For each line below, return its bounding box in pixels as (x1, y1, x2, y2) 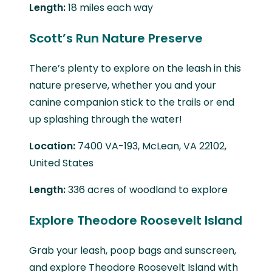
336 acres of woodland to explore (66, 182, 228, 197)
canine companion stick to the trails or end (29, 95, 234, 109)
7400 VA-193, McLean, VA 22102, (78, 138, 226, 153)
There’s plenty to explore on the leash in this (29, 61, 241, 75)
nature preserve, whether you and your (29, 78, 216, 92)
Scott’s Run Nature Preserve (29, 29, 203, 47)
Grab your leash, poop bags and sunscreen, (29, 243, 236, 257)
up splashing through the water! (29, 112, 182, 126)
